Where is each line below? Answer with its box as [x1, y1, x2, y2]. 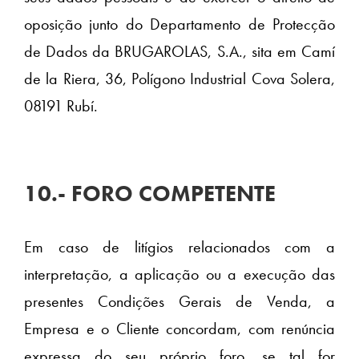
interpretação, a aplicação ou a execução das [24, 264, 335, 285]
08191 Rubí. [24, 95, 98, 116]
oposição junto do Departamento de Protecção [24, 13, 335, 34]
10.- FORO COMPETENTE [24, 179, 276, 208]
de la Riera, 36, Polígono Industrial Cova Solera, [24, 67, 335, 89]
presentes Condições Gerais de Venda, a [24, 291, 335, 313]
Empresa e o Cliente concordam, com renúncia [24, 318, 335, 340]
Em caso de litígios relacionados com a [24, 236, 335, 258]
